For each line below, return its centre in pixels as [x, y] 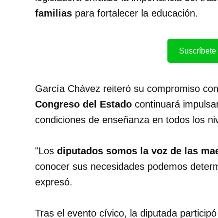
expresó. [54, 182]
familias [54, 13]
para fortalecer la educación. [135, 13]
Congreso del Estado [83, 104]
